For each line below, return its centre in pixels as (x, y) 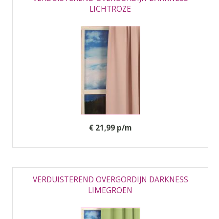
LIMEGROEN (110, 190)
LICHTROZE (110, 9)
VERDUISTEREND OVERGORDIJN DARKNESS (110, 180)
